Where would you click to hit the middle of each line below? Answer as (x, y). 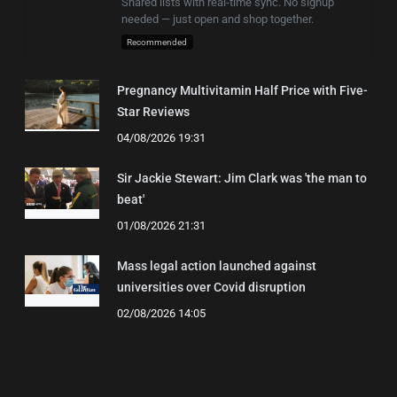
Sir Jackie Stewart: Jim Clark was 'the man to (242, 178)
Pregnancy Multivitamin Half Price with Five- (242, 90)
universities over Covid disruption (211, 287)
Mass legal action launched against (217, 265)
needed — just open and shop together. (217, 19)
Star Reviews (153, 111)
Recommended (157, 42)
